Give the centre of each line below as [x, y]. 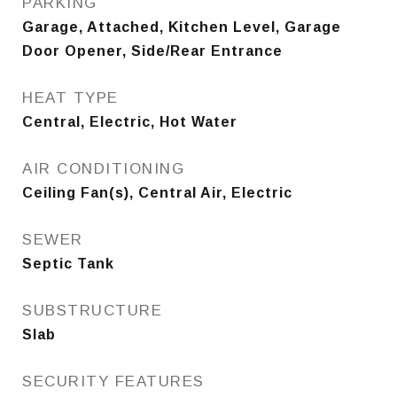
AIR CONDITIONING [103, 169]
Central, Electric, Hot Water [130, 122]
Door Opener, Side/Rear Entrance [152, 51]
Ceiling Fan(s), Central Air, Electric [157, 193]
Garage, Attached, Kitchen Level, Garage [182, 27]
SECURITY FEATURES [113, 381]
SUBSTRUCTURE [92, 311]
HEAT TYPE [70, 98]
